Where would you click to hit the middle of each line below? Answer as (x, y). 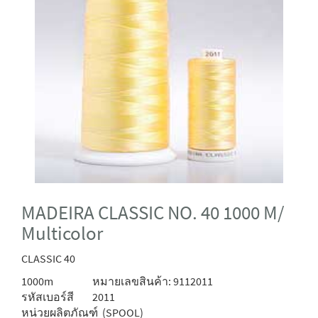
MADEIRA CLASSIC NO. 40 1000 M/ (153, 213)
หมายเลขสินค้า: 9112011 (152, 281)
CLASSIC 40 (48, 259)
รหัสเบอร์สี (48, 297)
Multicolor (62, 234)
